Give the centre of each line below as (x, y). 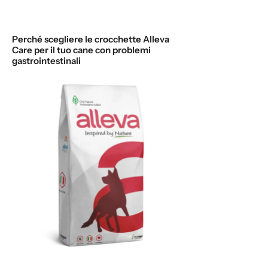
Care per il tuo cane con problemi (81, 50)
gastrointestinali (46, 60)
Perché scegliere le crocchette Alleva (91, 39)
